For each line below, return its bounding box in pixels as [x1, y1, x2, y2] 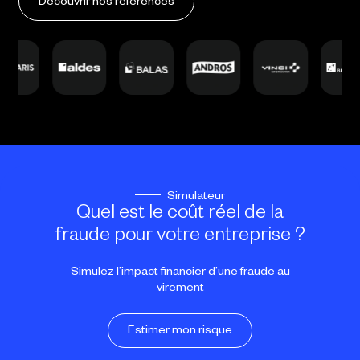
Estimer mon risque [128, 325, 232, 339]
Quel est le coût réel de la [76, 205, 284, 227]
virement [156, 283, 204, 297]
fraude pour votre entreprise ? [55, 227, 305, 249]
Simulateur [167, 191, 225, 205]
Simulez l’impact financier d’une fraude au [70, 267, 290, 280]
